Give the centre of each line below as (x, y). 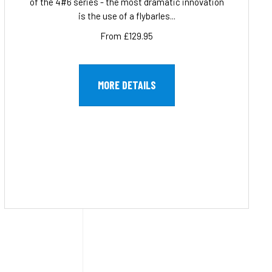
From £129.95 (127, 36)
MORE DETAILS (127, 85)
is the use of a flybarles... (127, 16)
